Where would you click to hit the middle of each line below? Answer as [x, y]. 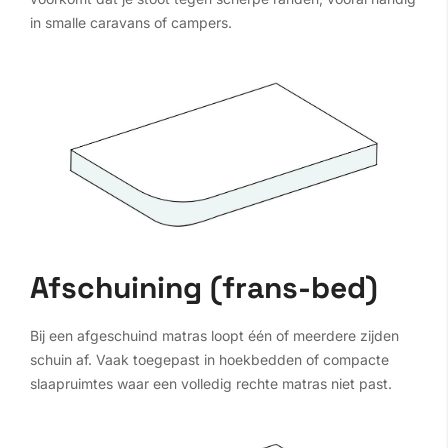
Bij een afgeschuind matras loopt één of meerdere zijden [214, 335]
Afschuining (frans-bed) [204, 287]
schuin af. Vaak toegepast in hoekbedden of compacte [209, 359]
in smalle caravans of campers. [131, 22]
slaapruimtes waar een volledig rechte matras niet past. [211, 383]
